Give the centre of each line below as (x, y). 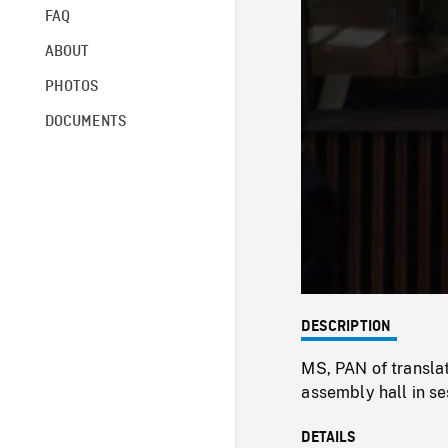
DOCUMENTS (85, 121)
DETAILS (329, 437)
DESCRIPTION (346, 326)
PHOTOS (71, 86)
